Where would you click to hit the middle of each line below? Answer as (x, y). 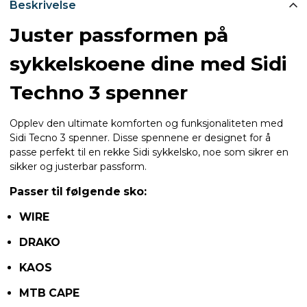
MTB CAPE (49, 293)
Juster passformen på (119, 35)
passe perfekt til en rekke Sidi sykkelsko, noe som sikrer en (149, 152)
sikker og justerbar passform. (78, 166)
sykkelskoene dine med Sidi (148, 63)
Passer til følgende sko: (78, 191)
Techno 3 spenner (99, 92)
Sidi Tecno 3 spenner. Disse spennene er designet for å (140, 137)
